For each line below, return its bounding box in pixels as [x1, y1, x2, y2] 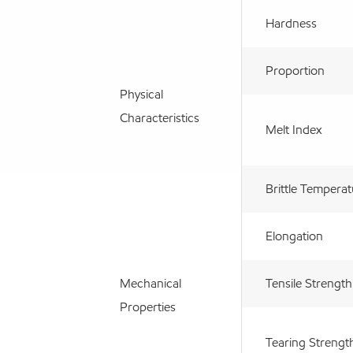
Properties [120, 299, 176, 314]
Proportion [266, 62, 325, 78]
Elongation [266, 228, 323, 243]
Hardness [266, 15, 317, 31]
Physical [120, 86, 163, 102]
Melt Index [266, 121, 321, 137]
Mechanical [120, 275, 181, 291]
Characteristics [120, 110, 199, 125]
